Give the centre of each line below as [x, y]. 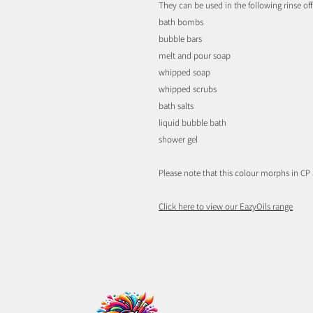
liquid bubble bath [192, 122]
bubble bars [180, 38]
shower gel [178, 139]
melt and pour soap [195, 55]
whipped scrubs [188, 89]
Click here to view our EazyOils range [226, 206]
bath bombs [181, 22]
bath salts [176, 105]
